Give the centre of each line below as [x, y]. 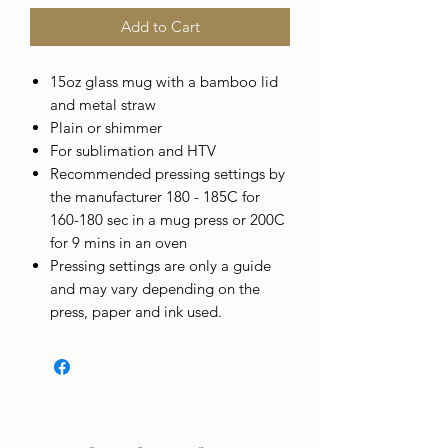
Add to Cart [160, 26]
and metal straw [103, 104]
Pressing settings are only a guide [160, 265]
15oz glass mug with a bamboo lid [164, 81]
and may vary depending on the [155, 288]
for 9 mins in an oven [118, 242]
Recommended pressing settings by [167, 173]
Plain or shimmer [106, 127]
